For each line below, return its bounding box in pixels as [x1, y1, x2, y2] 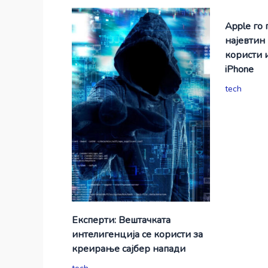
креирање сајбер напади [71, 242, 185, 256]
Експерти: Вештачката [71, 214, 170, 227]
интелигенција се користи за [71, 228, 203, 242]
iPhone [225, 63, 254, 77]
